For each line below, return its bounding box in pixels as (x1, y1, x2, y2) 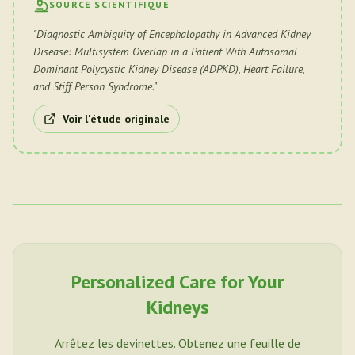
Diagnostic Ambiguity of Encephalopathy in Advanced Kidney (36, 27, 311, 41)
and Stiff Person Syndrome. (33, 79, 154, 94)
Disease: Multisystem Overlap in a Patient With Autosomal (33, 44, 297, 59)
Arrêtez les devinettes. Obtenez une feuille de (55, 335, 300, 351)
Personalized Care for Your (71, 269, 284, 294)
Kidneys (146, 295, 209, 319)
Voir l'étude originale (63, 112, 170, 126)
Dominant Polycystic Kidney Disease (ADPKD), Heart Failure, (33, 62, 304, 76)
